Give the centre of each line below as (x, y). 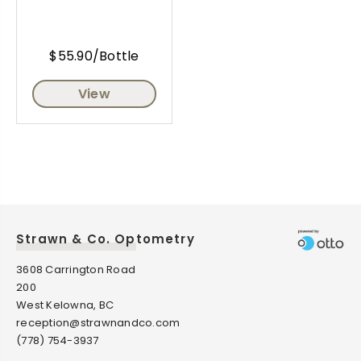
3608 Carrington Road (76, 270)
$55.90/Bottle (94, 56)
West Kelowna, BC (65, 305)
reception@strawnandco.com (98, 323)
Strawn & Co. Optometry (106, 239)
